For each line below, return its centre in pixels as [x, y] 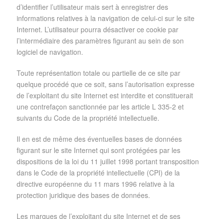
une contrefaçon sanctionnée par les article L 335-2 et [100, 107]
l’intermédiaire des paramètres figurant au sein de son [100, 41]
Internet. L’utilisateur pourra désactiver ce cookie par [98, 29]
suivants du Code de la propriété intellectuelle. [88, 118]
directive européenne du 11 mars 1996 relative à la [96, 184]
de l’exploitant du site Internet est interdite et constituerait [105, 95]
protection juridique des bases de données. [83, 195]
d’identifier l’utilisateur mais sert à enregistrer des [92, 7]
